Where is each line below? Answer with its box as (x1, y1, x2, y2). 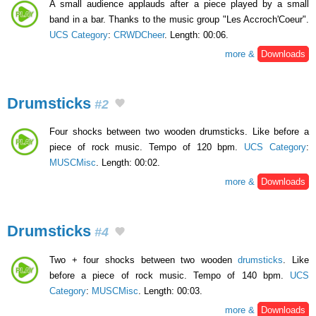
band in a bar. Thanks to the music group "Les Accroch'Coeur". (49, 13, 309, 25)
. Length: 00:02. (96, 157, 160, 169)
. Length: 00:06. (164, 29, 229, 40)
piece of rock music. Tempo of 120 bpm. (49, 142, 245, 153)
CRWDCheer (114, 29, 164, 40)
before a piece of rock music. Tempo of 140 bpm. (49, 269, 290, 281)
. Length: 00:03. (138, 285, 202, 296)
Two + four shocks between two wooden (49, 254, 238, 265)
